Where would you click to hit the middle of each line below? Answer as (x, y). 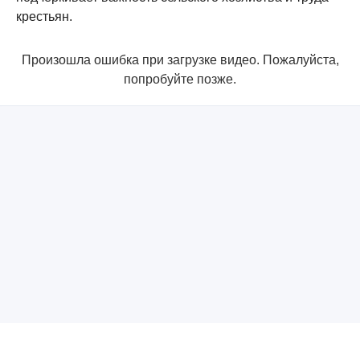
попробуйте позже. (180, 79)
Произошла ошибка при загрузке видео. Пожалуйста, (180, 60)
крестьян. (44, 16)
